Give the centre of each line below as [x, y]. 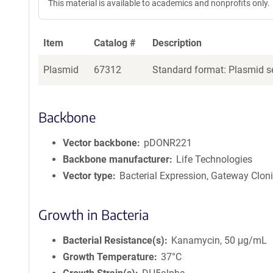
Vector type [88, 176]
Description [177, 43]
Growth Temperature [108, 257]
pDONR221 [168, 143]
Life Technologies [214, 159]
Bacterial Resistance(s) [114, 240]
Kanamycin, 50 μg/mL [219, 240]
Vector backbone [100, 143]
